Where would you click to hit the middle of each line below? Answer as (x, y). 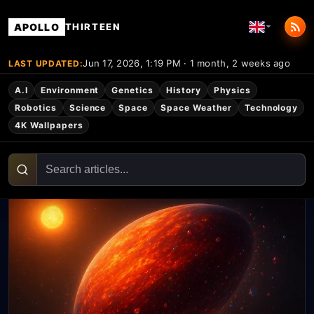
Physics (232, 90)
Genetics (133, 90)
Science (88, 108)
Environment (70, 90)
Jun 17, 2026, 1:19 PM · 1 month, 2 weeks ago (186, 63)
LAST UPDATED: (46, 63)
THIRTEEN (93, 27)
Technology (271, 108)
